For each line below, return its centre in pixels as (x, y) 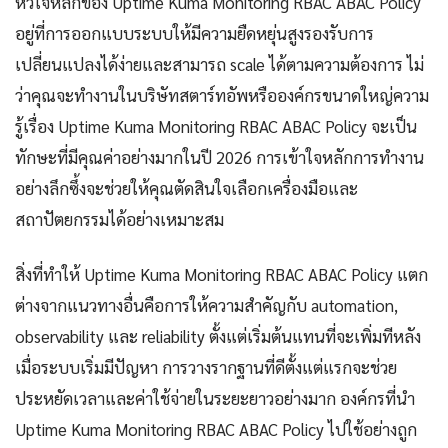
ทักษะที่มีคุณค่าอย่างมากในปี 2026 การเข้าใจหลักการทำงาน (219, 157)
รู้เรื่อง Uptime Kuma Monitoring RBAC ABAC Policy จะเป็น (216, 126)
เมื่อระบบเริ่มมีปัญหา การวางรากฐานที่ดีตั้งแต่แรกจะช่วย (206, 367)
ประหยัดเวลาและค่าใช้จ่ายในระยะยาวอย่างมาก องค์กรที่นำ (215, 398)
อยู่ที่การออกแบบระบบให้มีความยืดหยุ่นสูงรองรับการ (194, 33)
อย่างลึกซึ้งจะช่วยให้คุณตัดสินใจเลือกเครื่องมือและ (186, 188)
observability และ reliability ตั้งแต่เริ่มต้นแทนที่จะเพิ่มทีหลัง (218, 336)
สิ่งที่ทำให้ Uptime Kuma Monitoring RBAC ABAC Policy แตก (221, 274)
